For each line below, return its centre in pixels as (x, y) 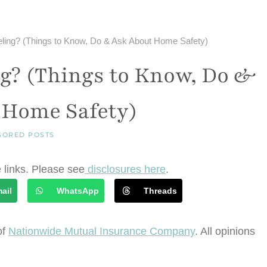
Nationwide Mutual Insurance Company (102, 231)
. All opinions (225, 231)
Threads (160, 191)
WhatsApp (77, 191)
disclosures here (125, 170)
